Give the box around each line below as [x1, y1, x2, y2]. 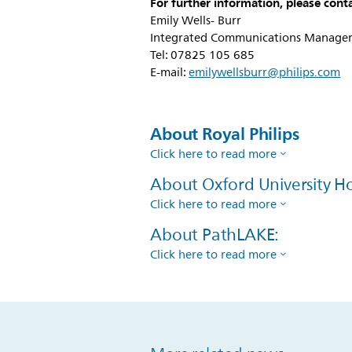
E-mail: [150, 63, 189, 82]
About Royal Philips [150, 119, 299, 148]
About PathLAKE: [150, 222, 280, 248]
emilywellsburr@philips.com [189, 63, 341, 82]
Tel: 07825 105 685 [150, 46, 255, 65]
